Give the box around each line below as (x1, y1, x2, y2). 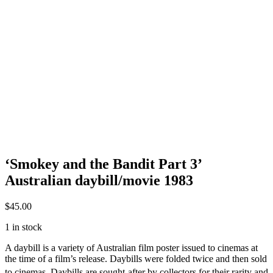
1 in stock (5, 221, 42, 232)
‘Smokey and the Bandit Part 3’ (5, 155, 201, 172)
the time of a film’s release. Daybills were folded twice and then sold (5, 253, 267, 264)
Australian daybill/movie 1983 (5, 172, 193, 188)
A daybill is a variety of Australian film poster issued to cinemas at (5, 242, 258, 253)
